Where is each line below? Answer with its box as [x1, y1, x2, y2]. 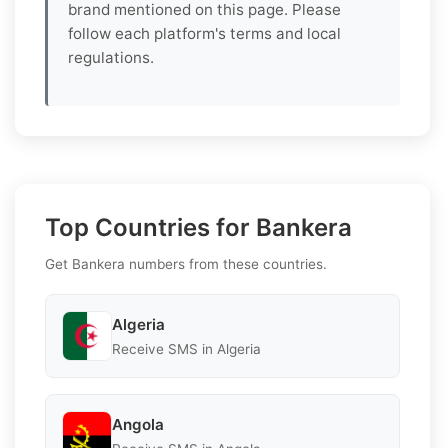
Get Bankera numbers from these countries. [45, 256, 327, 273]
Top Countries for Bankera [45, 213, 352, 243]
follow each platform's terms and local [68, 24, 341, 44]
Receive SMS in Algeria [112, 340, 261, 357]
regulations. [68, 48, 154, 68]
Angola [112, 414, 164, 434]
